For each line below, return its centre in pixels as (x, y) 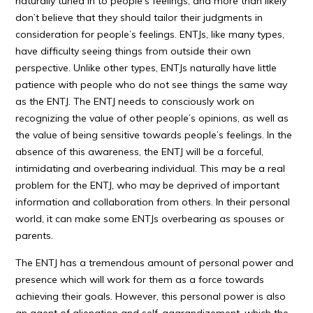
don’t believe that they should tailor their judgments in (139, 17)
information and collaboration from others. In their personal (153, 202)
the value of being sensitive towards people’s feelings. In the (154, 135)
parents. (35, 235)
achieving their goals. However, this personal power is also (151, 296)
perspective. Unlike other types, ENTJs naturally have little (146, 68)
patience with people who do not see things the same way (152, 85)
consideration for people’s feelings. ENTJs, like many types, (150, 34)
